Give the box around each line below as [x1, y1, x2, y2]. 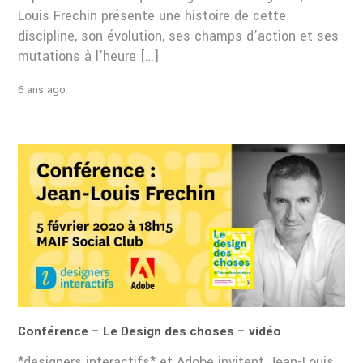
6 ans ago [18, 81, 66, 97]
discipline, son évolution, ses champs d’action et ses [18, 27, 340, 46]
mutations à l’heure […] [18, 47, 160, 66]
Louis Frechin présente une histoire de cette [18, 6, 287, 26]
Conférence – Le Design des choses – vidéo [18, 322, 282, 341]
